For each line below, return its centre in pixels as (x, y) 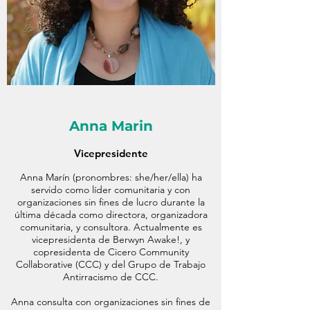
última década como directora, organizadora (111, 215)
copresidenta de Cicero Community (111, 252)
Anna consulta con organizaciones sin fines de (111, 302)
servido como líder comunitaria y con (111, 190)
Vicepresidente (111, 153)
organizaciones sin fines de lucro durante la (111, 202)
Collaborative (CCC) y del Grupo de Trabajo (111, 264)
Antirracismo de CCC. (111, 277)
